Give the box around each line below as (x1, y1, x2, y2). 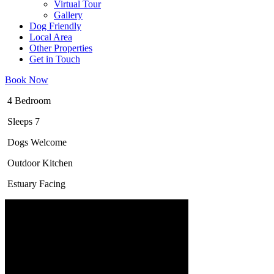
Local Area (29, 32, 72, 42)
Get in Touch (29, 54, 80, 64)
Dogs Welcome (5, 137, 67, 147)
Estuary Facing (5, 179, 65, 189)
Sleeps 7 (5, 116, 40, 127)
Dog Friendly (29, 21, 81, 31)
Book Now (5, 75, 48, 85)
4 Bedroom (5, 95, 51, 106)
